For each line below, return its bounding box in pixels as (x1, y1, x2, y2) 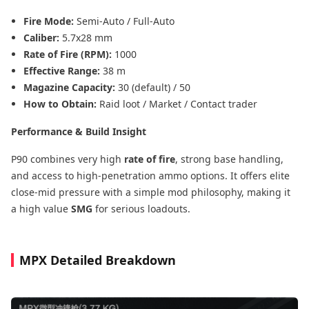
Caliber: (23, 30, 62, 44)
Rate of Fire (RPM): (23, 47, 114, 61)
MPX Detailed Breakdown (19, 251, 176, 268)
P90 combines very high (11, 152, 124, 166)
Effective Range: (23, 63, 103, 77)
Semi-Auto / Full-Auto (77, 14, 175, 28)
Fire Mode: (23, 14, 77, 28)
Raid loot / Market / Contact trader (99, 97, 257, 110)
